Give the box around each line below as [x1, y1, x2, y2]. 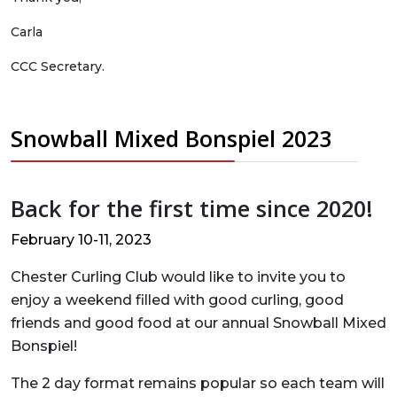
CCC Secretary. [11, 58, 105, 74]
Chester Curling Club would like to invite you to [11, 269, 346, 285]
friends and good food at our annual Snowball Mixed [11, 315, 386, 331]
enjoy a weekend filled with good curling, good [11, 292, 344, 308]
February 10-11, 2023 [11, 231, 152, 248]
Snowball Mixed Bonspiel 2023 [11, 123, 331, 153]
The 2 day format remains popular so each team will [11, 375, 385, 392]
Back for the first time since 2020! [11, 193, 373, 223]
